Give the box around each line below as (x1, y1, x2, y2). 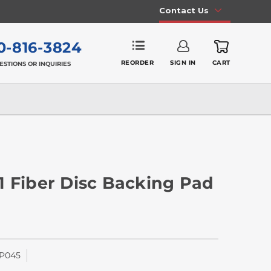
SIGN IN (170, 59, 196, 67)
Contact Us (158, 5, 209, 15)
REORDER (120, 58, 154, 67)
